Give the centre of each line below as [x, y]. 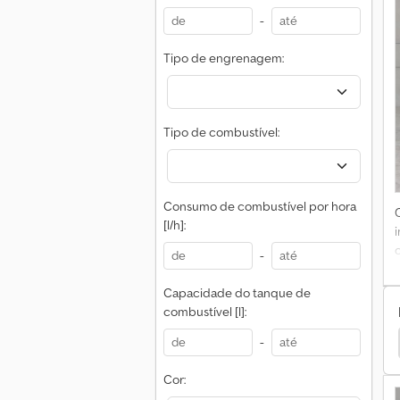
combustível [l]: [205, 312]
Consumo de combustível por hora [260, 206]
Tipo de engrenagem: [224, 58]
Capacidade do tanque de [237, 293]
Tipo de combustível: [221, 132]
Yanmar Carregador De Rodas [274, 342]
